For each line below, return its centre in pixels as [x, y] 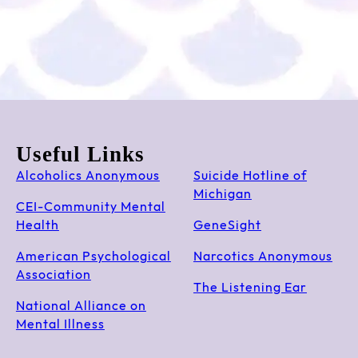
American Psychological [93, 257]
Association [53, 276]
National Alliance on [81, 307]
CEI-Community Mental [90, 208]
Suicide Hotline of [250, 177]
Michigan [222, 195]
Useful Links [80, 155]
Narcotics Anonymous [263, 257]
